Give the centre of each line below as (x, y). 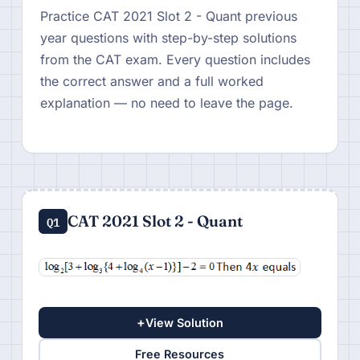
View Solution (184, 322)
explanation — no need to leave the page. (166, 103)
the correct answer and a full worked (151, 81)
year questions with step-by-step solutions (168, 38)
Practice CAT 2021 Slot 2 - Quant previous (168, 16)
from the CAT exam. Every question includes (175, 59)
